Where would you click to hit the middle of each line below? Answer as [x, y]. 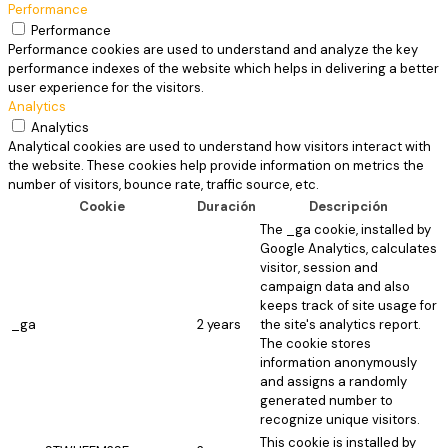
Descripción [348, 207]
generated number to [326, 401]
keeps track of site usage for [348, 306]
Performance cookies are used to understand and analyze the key [213, 50]
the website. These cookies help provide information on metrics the [216, 166]
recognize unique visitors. [340, 420]
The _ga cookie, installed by [345, 230]
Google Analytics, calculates [348, 249]
